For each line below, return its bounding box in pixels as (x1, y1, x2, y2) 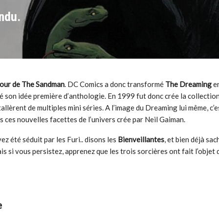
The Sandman (22, 80, 65, 89)
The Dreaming (165, 80, 212, 89)
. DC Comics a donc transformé (65, 80, 166, 89)
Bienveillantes (118, 135, 165, 144)
